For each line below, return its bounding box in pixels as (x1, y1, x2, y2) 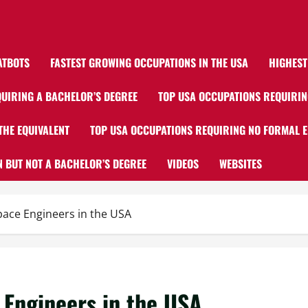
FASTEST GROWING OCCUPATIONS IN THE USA (50, 54, 248, 71)
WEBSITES (219, 155, 262, 172)
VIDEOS (167, 155, 199, 172)
